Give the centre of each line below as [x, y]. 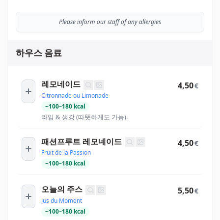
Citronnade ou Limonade [75, 95]
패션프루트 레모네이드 [82, 141]
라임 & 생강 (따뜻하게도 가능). [84, 117]
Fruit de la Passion [66, 153]
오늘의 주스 [62, 189]
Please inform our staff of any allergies [110, 22]
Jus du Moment [62, 200]
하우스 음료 [39, 53]
